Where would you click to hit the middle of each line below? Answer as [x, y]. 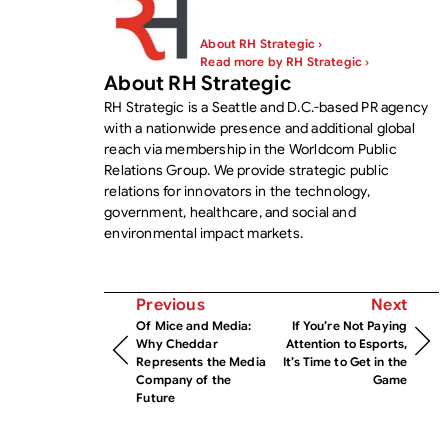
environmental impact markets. [204, 233]
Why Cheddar [177, 343]
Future [156, 397]
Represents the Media [201, 361]
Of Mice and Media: [194, 325]
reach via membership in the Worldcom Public [250, 149]
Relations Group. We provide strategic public [247, 170]
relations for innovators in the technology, [237, 191]
